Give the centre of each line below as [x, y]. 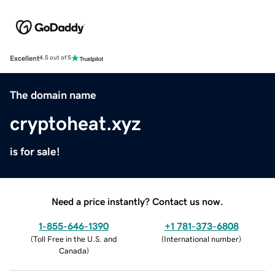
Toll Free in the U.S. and [75, 239]
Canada [72, 250]
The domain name [53, 95]
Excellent [25, 58]
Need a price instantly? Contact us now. [137, 201]
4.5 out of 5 [55, 58]
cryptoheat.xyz [76, 123]
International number [201, 239]
